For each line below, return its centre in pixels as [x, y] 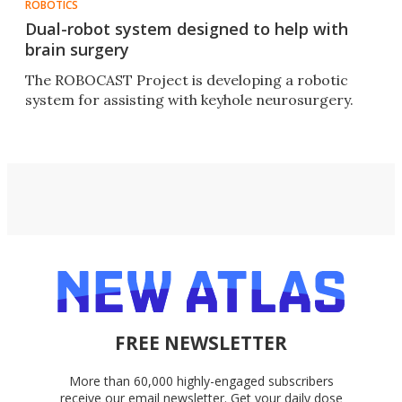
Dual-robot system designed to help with [187, 29]
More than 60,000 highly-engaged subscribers [201, 381]
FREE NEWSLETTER [201, 343]
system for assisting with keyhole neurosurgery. [189, 100]
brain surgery [77, 50]
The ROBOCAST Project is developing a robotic [187, 80]
